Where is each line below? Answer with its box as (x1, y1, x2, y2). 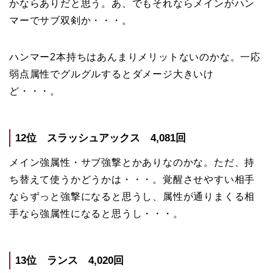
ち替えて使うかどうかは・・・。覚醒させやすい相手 (9, 174, 255, 185)
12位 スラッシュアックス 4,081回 (15, 132, 186, 144)
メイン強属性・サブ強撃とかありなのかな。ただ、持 (9, 157, 255, 168)
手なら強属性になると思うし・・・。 (9, 208, 183, 219)
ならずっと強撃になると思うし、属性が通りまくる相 (9, 191, 255, 202)
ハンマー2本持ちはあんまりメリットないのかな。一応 (9, 51, 261, 62)
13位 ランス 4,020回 (15, 255, 124, 267)
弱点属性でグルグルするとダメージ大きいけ (9, 68, 214, 79)
